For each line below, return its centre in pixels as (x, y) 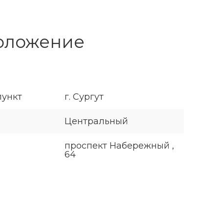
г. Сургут (84, 97)
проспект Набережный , (119, 146)
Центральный (96, 121)
